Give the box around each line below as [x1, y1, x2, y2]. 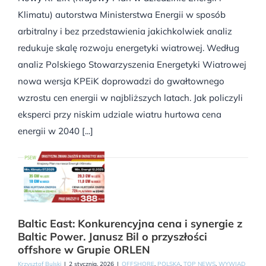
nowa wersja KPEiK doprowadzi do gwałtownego [18, 75, 224, 87]
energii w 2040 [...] [18, 125, 93, 137]
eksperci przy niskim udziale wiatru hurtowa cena [18, 109, 221, 121]
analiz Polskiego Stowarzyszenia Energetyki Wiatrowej [18, 59, 246, 71]
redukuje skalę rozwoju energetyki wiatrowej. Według [18, 42, 239, 54]
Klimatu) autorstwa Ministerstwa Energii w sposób [18, 9, 226, 21]
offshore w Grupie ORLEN [18, 243, 150, 257]
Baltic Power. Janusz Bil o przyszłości [18, 230, 207, 244]
